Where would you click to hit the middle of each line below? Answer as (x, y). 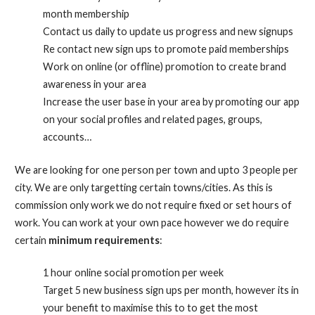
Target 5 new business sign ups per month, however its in (171, 290)
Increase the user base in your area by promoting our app (171, 101)
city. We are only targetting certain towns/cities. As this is (143, 187)
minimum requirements (104, 240)
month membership (86, 13)
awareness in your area (94, 84)
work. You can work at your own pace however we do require (152, 222)
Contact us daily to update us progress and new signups (168, 31)
